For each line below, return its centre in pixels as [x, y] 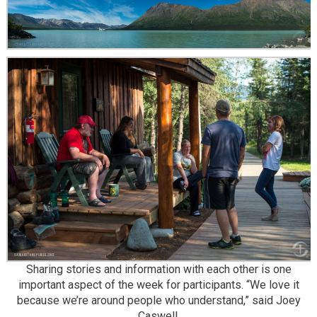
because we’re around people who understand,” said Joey [158, 301]
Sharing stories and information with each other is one [158, 270]
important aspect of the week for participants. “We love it [158, 285]
